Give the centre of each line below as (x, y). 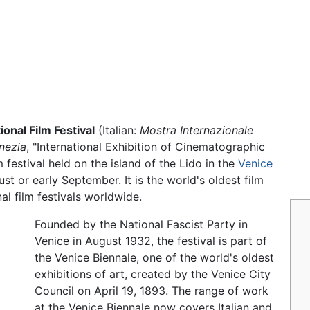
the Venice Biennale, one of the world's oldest (155, 258)
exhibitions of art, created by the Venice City (153, 274)
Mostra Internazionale (197, 130)
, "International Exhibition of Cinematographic (146, 147)
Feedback (45, 21)
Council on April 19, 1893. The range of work (152, 291)
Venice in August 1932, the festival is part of (151, 241)
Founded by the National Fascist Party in (142, 225)
